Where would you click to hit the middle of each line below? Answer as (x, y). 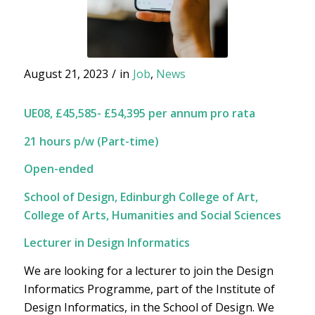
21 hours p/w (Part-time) (91, 141)
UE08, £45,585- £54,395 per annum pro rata (139, 113)
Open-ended (58, 169)
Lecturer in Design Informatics (107, 243)
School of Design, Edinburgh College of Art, (141, 197)
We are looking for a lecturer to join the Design (148, 270)
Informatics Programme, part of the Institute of (149, 289)
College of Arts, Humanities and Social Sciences (152, 215)
